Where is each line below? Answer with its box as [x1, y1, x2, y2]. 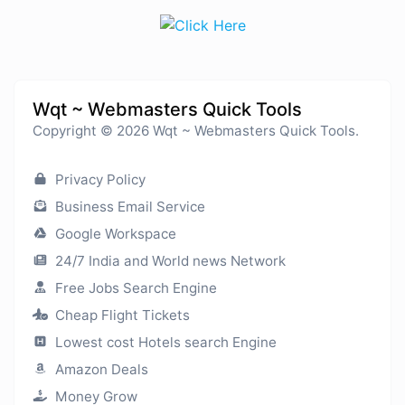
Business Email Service [51, 197, 205, 215]
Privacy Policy [51, 170, 146, 188]
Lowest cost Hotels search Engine [51, 333, 277, 351]
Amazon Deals [51, 360, 148, 378]
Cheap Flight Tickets [51, 306, 190, 324]
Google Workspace [51, 224, 176, 242]
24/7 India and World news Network [51, 251, 286, 269]
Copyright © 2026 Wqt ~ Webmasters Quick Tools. [33, 121, 359, 139]
